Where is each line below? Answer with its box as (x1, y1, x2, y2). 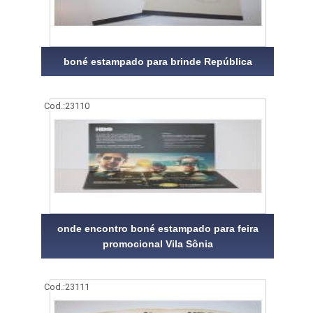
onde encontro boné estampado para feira (57, 222, 259, 234)
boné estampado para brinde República (63, 55, 252, 67)
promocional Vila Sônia (102, 238, 213, 249)
